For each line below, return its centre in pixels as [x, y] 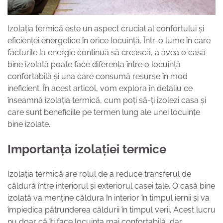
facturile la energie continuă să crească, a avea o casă [107, 52]
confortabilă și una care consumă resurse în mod [98, 76]
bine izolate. [29, 124]
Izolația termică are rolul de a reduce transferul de [99, 174]
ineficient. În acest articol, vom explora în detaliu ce [100, 88]
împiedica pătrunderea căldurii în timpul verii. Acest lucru [111, 210]
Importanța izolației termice [87, 149]
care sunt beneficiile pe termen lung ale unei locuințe [104, 112]
